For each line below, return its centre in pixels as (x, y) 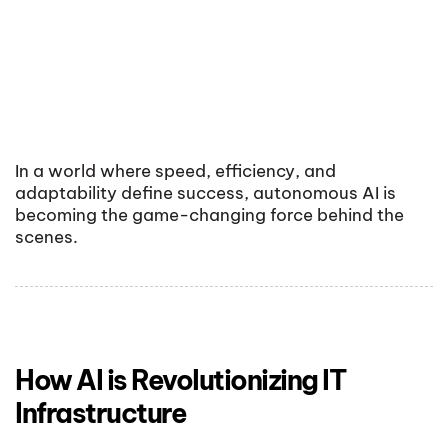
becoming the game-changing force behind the (209, 215)
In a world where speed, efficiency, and (175, 171)
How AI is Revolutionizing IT (180, 379)
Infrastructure (100, 412)
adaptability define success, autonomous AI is (205, 193)
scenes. (46, 237)
